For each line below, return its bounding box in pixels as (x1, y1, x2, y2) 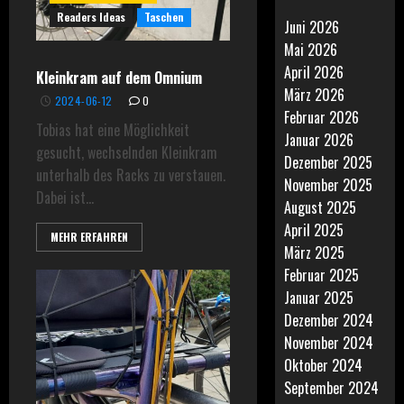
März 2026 (284, 84, 345, 106)
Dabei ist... (36, 187, 94, 208)
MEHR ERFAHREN (50, 229, 128, 244)
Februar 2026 (284, 106, 360, 128)
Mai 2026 (284, 39, 338, 60)
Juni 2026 (284, 16, 340, 38)
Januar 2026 (284, 129, 354, 151)
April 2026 (284, 61, 344, 83)
